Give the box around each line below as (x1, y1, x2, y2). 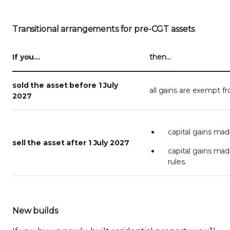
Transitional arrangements (12, 24, 119, 34)
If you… (12, 52, 41, 62)
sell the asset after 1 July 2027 (12, 138, 129, 147)
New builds (12, 206, 58, 216)
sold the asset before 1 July (12, 81, 119, 90)
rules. (168, 157, 188, 166)
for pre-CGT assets (120, 24, 195, 34)
